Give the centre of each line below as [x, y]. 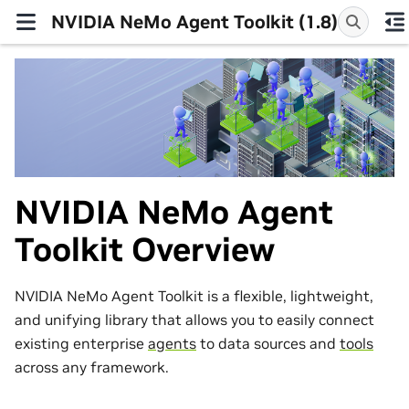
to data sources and [268, 344]
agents [172, 344]
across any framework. [92, 367]
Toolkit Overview [145, 250]
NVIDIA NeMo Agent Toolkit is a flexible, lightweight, [194, 296]
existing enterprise [81, 344]
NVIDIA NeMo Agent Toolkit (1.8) [194, 21]
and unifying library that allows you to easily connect [194, 320]
